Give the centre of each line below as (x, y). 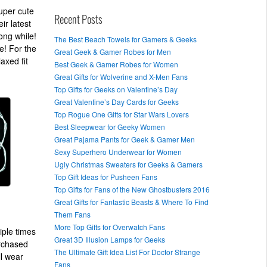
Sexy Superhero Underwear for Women (118, 151)
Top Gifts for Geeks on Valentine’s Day (116, 89)
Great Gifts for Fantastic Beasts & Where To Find (131, 201)
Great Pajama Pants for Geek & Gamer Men (125, 139)
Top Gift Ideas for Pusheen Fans (106, 176)
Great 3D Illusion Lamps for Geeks (110, 239)
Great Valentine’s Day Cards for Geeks (117, 101)
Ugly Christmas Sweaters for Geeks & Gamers (128, 164)
